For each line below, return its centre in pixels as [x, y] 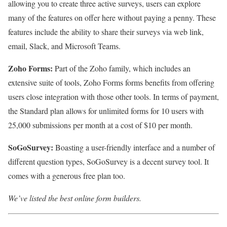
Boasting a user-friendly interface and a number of [135, 147]
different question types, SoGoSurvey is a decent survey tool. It [108, 162]
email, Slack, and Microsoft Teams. [64, 46]
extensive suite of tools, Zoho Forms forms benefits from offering [111, 83]
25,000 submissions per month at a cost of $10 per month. [100, 125]
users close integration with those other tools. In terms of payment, [113, 97]
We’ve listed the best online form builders [74, 198]
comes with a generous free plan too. [67, 176]
